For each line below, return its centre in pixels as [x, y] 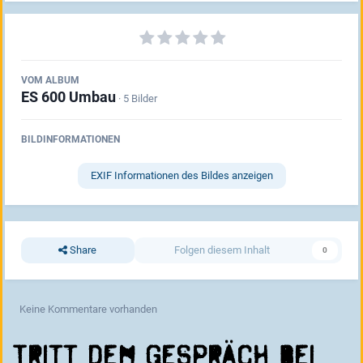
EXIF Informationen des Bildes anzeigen [181, 175]
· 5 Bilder [138, 98]
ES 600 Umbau [68, 96]
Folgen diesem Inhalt [222, 250]
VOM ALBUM [50, 80]
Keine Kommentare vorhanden [88, 309]
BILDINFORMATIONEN [70, 139]
